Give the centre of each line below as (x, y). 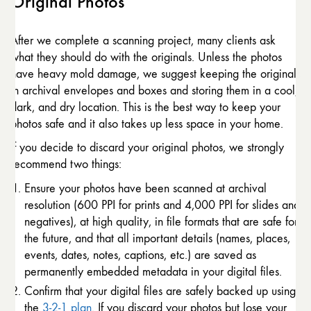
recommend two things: (66, 164)
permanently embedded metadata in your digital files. (153, 272)
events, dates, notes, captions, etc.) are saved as (140, 255)
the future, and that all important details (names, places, (157, 239)
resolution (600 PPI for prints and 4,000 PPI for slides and (162, 205)
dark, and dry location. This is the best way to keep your (145, 108)
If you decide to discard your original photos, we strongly (147, 147)
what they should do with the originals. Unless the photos (146, 58)
